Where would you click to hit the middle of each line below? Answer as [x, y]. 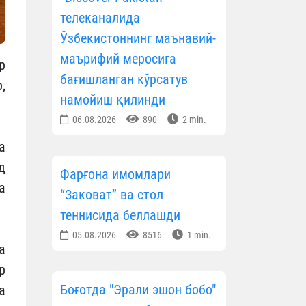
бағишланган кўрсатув [124, 80]
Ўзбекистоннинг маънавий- [138, 39]
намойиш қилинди [113, 100]
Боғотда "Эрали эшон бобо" [138, 290]
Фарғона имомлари [115, 175]
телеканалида [100, 18]
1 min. [198, 235]
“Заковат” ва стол [112, 195]
